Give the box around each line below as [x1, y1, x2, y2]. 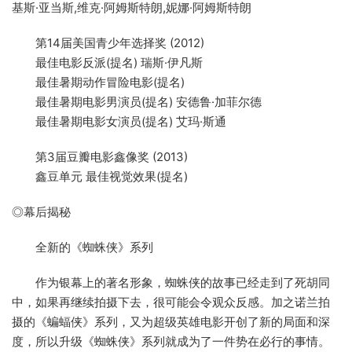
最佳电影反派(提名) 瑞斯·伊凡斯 [12, 55, 203, 71]
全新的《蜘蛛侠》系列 [12, 240, 153, 255]
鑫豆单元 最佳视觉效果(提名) [12, 169, 188, 185]
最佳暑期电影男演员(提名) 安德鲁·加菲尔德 [12, 94, 262, 110]
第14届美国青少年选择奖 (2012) [12, 35, 204, 51]
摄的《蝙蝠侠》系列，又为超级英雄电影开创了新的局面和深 [12, 314, 330, 330]
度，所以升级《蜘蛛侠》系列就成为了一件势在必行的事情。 [12, 334, 330, 350]
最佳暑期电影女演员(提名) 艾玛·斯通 [12, 114, 226, 130]
